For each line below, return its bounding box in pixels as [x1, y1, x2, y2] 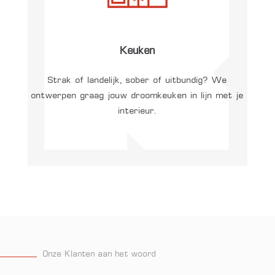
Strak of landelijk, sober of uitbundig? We [48, 76, 227, 85]
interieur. [118, 107, 157, 116]
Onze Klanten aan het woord [43, 250, 157, 258]
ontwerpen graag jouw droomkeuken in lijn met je [31, 91, 244, 101]
